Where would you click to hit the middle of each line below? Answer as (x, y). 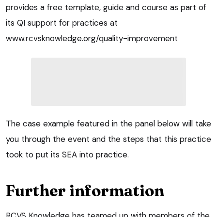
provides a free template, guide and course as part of (106, 8)
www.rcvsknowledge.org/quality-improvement (92, 39)
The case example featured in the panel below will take (108, 124)
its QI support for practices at (62, 23)
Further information (85, 191)
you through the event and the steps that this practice (108, 139)
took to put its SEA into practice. (67, 155)
